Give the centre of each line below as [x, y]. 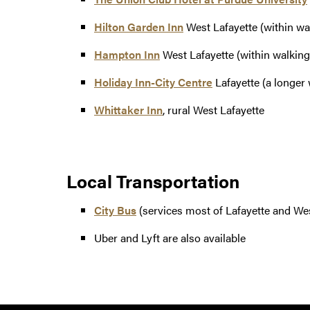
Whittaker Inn [128, 110]
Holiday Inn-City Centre [153, 82]
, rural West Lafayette [213, 110]
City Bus [115, 210]
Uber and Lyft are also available [170, 238]
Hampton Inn [127, 55]
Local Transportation [153, 181]
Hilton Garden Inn [139, 27]
